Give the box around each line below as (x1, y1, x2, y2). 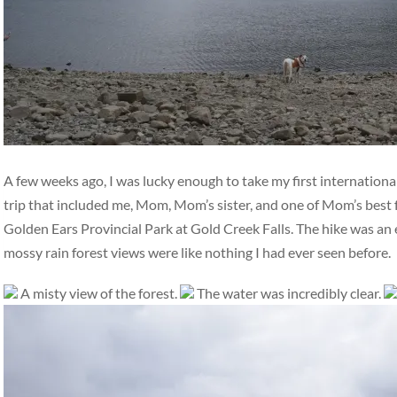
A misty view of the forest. (17, 284, 180, 301)
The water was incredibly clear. (193, 284, 384, 301)
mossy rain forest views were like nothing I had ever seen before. (3, 243, 391, 261)
